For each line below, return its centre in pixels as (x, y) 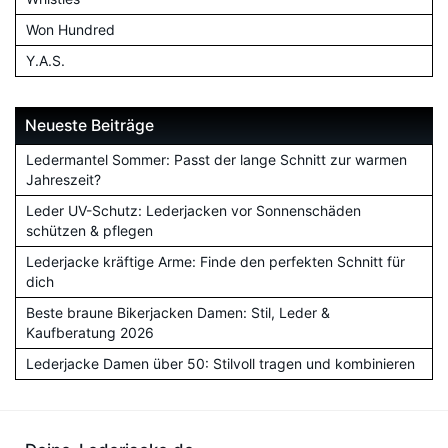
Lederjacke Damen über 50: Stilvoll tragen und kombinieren (220, 363)
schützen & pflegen (89, 230)
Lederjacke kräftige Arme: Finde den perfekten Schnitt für (215, 261)
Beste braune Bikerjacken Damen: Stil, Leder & (178, 312)
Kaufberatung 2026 (90, 332)
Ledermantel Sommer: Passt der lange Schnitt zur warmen (216, 159)
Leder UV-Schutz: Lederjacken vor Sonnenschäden (193, 210)
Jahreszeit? (63, 179)
